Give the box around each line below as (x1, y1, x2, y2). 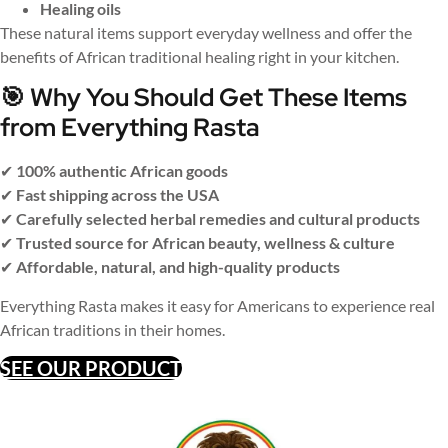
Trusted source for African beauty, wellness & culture (16, 233, 395, 253)
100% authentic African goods (16, 161, 228, 181)
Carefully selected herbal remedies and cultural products (16, 209, 420, 229)
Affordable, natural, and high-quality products (16, 257, 340, 277)
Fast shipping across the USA (16, 185, 219, 205)
